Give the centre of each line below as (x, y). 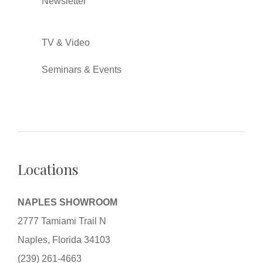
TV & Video (66, 42)
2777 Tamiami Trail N (62, 221)
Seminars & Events (82, 69)
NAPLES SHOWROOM (68, 202)
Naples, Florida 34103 (64, 240)
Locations (48, 169)
